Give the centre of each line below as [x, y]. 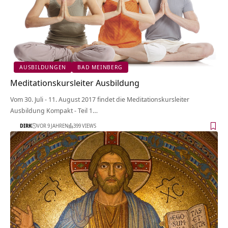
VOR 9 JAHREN [52, 126]
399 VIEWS [85, 126]
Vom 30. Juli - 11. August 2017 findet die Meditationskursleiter [100, 99]
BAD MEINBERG [100, 67]
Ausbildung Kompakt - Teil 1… [54, 110]
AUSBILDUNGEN [43, 67]
